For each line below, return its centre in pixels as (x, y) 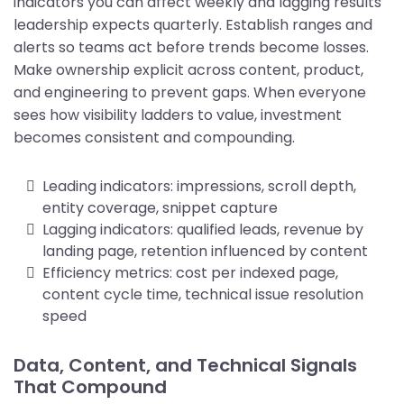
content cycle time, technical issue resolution (203, 294)
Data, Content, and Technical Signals (185, 365)
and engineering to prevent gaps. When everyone (190, 92)
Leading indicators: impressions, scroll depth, (199, 186)
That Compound (90, 386)
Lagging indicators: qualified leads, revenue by (203, 229)
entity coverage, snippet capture (160, 207)
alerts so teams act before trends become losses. (191, 47)
